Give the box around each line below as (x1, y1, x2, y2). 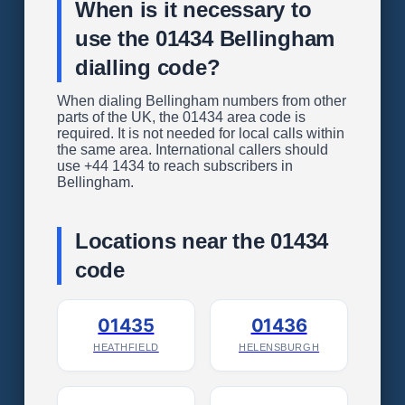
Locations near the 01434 (74, 229, 329, 254)
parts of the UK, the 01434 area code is (56, 109, 306, 126)
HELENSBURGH (238, 342, 320, 353)
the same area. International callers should (56, 142, 328, 158)
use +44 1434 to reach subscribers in (56, 158, 293, 174)
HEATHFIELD (93, 342, 159, 353)
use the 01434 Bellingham (74, 26, 335, 52)
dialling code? (74, 55, 221, 80)
